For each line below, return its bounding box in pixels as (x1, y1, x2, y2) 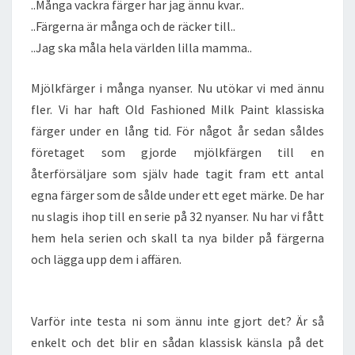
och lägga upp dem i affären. (31, 251, 181, 267)
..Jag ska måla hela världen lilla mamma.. (31, 40, 252, 55)
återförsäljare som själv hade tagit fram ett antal (31, 166, 324, 181)
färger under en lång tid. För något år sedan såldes (31, 123, 324, 139)
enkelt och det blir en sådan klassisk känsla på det (31, 334, 324, 350)
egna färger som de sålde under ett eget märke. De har (31, 187, 324, 203)
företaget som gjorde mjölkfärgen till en (31, 144, 324, 160)
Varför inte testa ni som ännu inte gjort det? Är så (31, 313, 324, 329)
